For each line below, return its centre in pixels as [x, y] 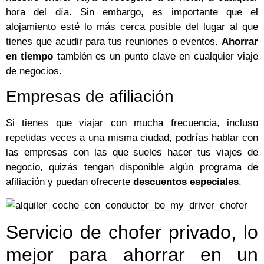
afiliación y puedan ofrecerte [68, 182]
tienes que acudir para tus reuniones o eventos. [114, 41]
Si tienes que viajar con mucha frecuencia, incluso [132, 123]
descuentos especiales [184, 182]
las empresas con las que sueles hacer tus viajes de [132, 153]
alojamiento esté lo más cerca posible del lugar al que [132, 27]
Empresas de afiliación [90, 97]
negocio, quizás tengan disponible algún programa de [132, 167]
